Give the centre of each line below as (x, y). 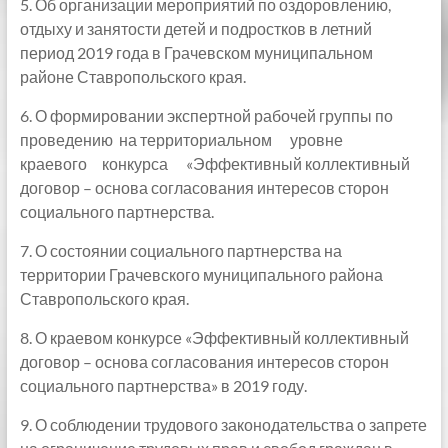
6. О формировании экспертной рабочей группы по (206, 115)
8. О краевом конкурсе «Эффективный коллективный (214, 337)
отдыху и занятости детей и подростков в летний (195, 28)
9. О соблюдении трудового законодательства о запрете (223, 424)
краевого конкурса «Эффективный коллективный (214, 163)
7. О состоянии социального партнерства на (180, 250)
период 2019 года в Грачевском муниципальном (196, 52)
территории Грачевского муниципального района (201, 274)
